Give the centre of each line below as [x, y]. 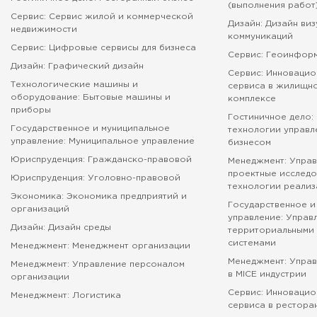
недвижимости [44, 29]
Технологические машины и [74, 85]
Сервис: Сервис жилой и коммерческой [102, 17]
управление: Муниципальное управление [103, 141]
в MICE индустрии [267, 274]
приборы [31, 110]
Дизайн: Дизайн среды [61, 227]
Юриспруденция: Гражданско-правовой [101, 160]
